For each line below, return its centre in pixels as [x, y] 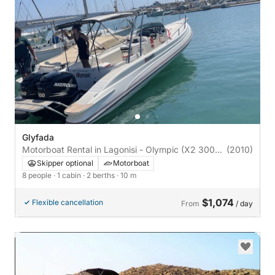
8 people [38, 176]
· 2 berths [100, 176]
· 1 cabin [68, 176]
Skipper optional [65, 163]
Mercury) [41, 162]
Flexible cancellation [68, 203]
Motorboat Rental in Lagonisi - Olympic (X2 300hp [124, 150]
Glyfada [38, 137]
